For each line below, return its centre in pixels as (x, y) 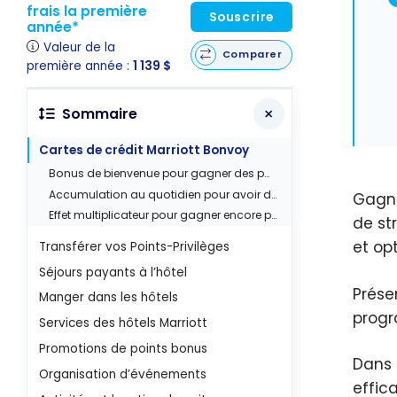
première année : (80, 66)
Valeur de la (80, 47)
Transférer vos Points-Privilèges (135, 246)
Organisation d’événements (123, 374)
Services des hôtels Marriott (124, 323)
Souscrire (241, 17)
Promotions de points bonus (124, 348)
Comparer (252, 54)
